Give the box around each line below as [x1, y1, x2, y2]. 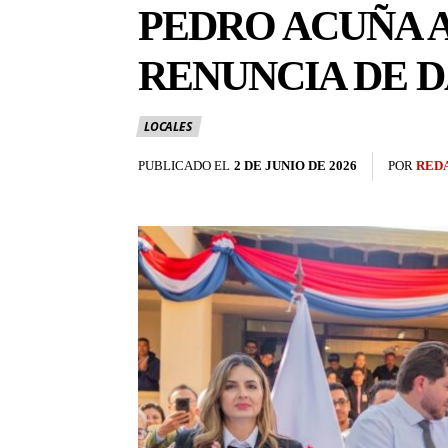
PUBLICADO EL [138, 158, 230, 174]
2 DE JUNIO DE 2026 [234, 158, 357, 174]
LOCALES [144, 118, 192, 136]
